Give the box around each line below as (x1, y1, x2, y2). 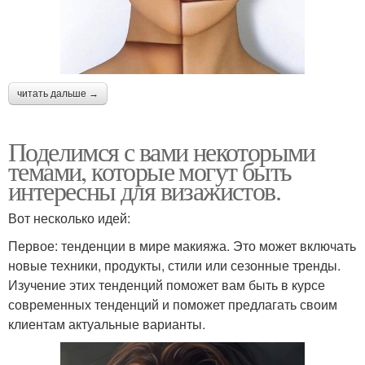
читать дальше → (17, 87, 99, 99)
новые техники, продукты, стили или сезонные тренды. (8, 255, 341, 275)
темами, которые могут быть (8, 152, 292, 188)
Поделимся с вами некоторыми (8, 133, 315, 169)
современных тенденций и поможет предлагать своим (8, 294, 337, 314)
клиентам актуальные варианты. (8, 314, 205, 333)
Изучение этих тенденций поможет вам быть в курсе (8, 275, 325, 294)
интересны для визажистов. (8, 172, 280, 208)
